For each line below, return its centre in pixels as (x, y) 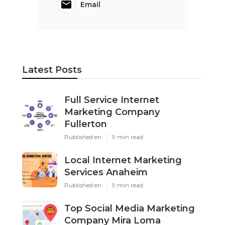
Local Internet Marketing (123, 160)
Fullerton (86, 124)
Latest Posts (52, 70)
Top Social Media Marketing (130, 208)
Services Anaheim (106, 172)
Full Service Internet (112, 100)
